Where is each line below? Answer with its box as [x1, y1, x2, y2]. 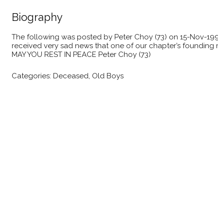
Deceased [53, 71, 89, 80]
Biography [12, 10, 63, 23]
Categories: [12, 71, 51, 80]
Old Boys [92, 71, 124, 80]
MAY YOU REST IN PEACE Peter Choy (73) [12, 50, 151, 59]
